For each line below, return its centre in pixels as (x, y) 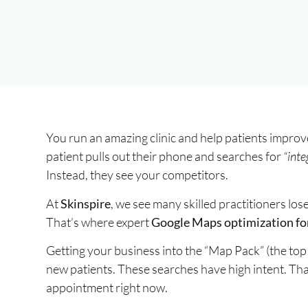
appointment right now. (107, 288)
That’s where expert (99, 222)
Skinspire (86, 203)
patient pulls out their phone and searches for (164, 156)
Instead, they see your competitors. (137, 175)
